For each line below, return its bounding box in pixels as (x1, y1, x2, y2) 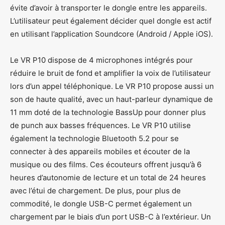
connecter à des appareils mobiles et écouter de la (10, 146, 190, 156)
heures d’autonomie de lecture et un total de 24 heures (10, 172, 206, 182)
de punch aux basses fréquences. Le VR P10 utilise (10, 120, 191, 130)
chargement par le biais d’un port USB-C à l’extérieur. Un (10, 211, 211, 221)
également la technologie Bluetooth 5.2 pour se (10, 133, 179, 143)
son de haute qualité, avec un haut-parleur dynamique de (10, 94, 213, 104)
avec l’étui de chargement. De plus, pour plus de (10, 185, 181, 195)
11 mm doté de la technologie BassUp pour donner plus (10, 107, 206, 117)
